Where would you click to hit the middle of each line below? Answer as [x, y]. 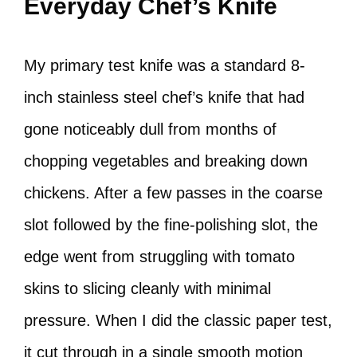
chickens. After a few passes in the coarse [173, 193]
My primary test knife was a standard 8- [165, 65]
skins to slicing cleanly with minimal [147, 288]
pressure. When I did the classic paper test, [178, 320]
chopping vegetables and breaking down [166, 161]
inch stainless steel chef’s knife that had [164, 97]
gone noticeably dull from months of [150, 129]
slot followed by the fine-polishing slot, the [171, 225]
